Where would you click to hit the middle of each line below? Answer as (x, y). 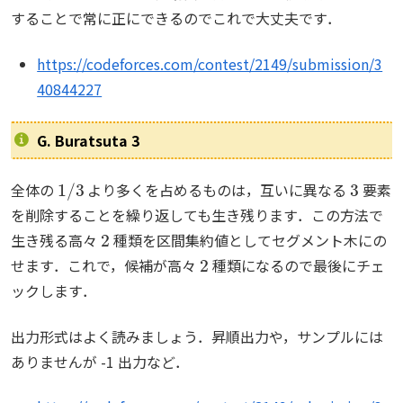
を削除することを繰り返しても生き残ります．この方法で (197, 215)
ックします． (54, 291)
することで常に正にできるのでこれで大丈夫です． (176, 18)
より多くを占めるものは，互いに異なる (217, 190)
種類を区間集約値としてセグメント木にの (248, 241)
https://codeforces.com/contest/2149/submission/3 (210, 63)
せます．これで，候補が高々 (105, 266)
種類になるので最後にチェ (296, 266)
